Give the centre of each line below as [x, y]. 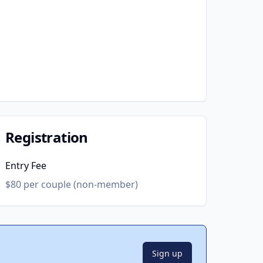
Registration [47, 137]
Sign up [167, 253]
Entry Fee [26, 166]
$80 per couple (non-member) [72, 184]
